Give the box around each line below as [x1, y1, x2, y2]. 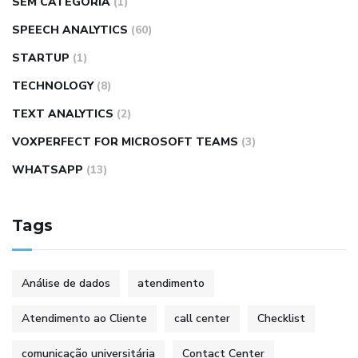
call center [174, 310, 230, 326]
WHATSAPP [12, 161, 83, 177]
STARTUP [12, 50, 70, 66]
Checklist [257, 310, 305, 326]
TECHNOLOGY [12, 78, 93, 93]
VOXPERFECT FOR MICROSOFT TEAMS [12, 133, 238, 149]
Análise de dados [22, 275, 110, 291]
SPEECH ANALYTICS [12, 22, 128, 38]
